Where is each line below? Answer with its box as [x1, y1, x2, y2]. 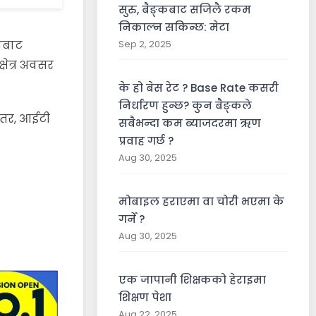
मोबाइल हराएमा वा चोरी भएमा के [119, 194, 284, 209]
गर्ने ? [119, 212, 145, 226]
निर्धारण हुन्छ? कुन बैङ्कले [119, 98, 252, 113]
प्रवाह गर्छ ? [119, 133, 174, 148]
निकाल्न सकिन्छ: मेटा [119, 20, 229, 35]
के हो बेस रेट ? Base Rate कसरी [119, 80, 279, 95]
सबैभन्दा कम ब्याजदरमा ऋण [119, 116, 261, 130]
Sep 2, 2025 [119, 38, 171, 50]
